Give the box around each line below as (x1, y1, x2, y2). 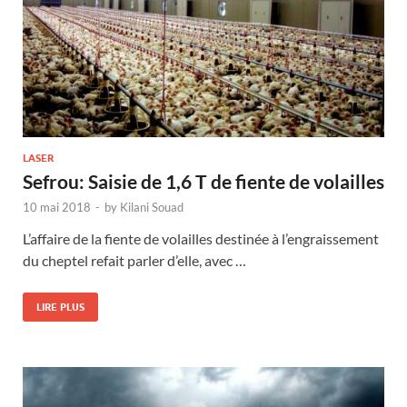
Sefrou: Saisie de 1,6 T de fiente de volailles (23, 170, 384, 194)
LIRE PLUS (36, 301, 84, 314)
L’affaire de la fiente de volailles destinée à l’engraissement (23, 230, 379, 248)
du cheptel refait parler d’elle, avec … (23, 252, 246, 270)
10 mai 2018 (23, 200, 91, 215)
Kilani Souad (120, 200, 184, 215)
